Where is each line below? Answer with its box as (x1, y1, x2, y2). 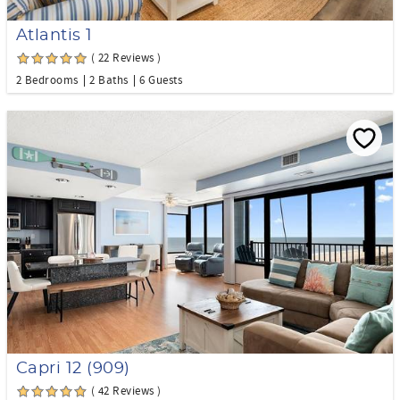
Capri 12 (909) (16, 361, 130, 378)
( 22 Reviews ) (91, 51, 162, 66)
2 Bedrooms (16, 73, 79, 88)
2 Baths (89, 73, 129, 88)
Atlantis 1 (16, 28, 93, 45)
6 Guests (139, 73, 182, 88)
